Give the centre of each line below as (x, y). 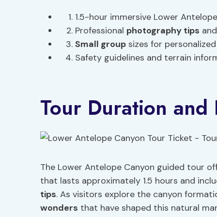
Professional (101, 31)
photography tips (163, 31)
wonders (59, 208)
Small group (101, 44)
